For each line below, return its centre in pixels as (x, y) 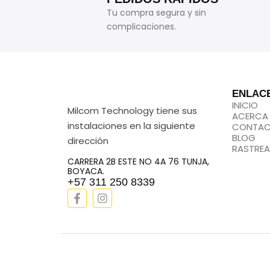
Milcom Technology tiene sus (132, 111)
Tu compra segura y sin (157, 13)
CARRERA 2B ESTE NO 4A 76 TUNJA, (138, 162)
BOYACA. (86, 171)
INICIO (245, 105)
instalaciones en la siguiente (131, 126)
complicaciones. (142, 27)
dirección (88, 141)
